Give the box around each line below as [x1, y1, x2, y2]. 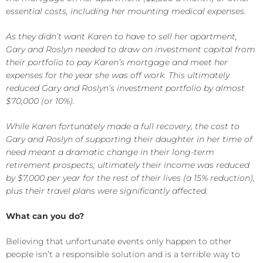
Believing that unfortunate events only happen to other [6, 236, 232, 247]
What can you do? [6, 211, 84, 221]
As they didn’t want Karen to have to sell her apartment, [6, 31, 237, 42]
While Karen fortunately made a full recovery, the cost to [6, 121, 240, 131]
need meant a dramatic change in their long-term [6, 147, 214, 157]
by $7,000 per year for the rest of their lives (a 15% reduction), [6, 173, 255, 183]
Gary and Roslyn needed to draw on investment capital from [6, 44, 255, 55]
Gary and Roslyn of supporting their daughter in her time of [6, 134, 252, 144]
